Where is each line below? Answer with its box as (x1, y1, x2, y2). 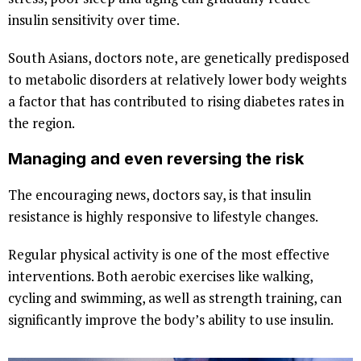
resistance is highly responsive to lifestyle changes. (8, 207, 318, 226)
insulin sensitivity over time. (8, 10, 180, 30)
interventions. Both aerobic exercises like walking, (8, 267, 313, 286)
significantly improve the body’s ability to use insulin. (8, 310, 334, 330)
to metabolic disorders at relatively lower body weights (8, 70, 346, 89)
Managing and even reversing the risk (8, 149, 304, 169)
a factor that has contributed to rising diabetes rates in (8, 92, 344, 111)
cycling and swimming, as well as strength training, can (8, 288, 342, 308)
